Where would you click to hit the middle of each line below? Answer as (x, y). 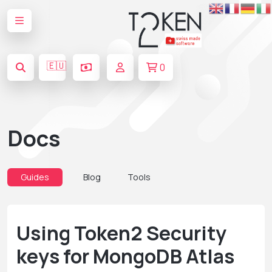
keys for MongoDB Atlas (125, 256)
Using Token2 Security (121, 233)
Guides (35, 177)
